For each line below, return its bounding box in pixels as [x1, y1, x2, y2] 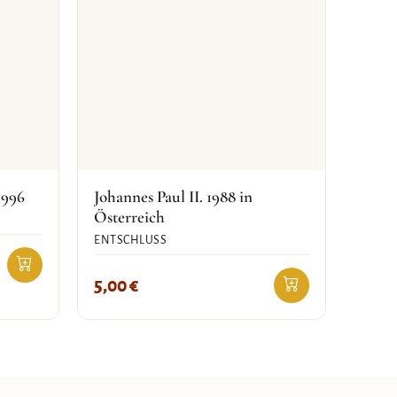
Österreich [94, 206, 165, 227]
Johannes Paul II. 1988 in [94, 186, 253, 206]
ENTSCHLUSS [94, 234, 167, 246]
